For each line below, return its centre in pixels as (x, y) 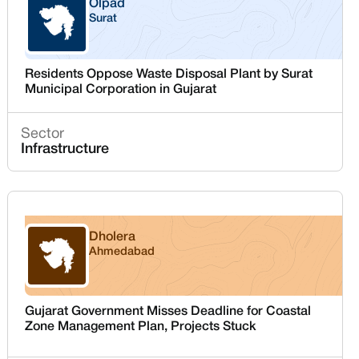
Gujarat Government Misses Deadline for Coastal (168, 311)
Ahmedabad (122, 252)
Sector (43, 134)
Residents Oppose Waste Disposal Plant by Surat (169, 75)
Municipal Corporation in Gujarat (121, 90)
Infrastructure (65, 149)
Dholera (113, 237)
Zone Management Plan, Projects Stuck (141, 327)
